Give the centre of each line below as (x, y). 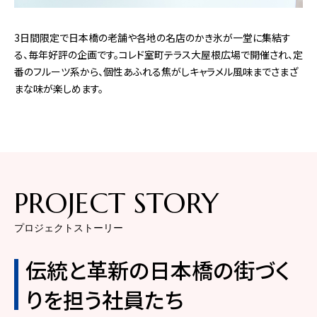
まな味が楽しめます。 (59, 88)
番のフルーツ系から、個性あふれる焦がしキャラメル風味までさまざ (156, 71)
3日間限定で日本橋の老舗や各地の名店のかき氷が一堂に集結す (152, 37)
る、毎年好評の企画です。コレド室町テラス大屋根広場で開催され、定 (158, 54)
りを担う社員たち (104, 300)
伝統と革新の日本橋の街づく (158, 270)
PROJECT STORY (117, 203)
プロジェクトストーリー (69, 228)
